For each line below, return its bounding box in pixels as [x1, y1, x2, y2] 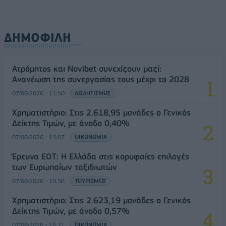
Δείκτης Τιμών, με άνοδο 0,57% [12, 205, 129, 216]
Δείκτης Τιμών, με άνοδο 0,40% [12, 118, 129, 128]
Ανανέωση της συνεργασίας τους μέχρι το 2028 [12, 74, 189, 84]
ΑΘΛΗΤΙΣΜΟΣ [75, 89, 110, 97]
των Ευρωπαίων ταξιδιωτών [12, 161, 117, 172]
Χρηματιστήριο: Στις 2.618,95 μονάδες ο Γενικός [12, 107, 191, 118]
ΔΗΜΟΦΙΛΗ [4, 30, 71, 45]
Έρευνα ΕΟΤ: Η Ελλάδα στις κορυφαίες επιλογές [12, 151, 189, 161]
